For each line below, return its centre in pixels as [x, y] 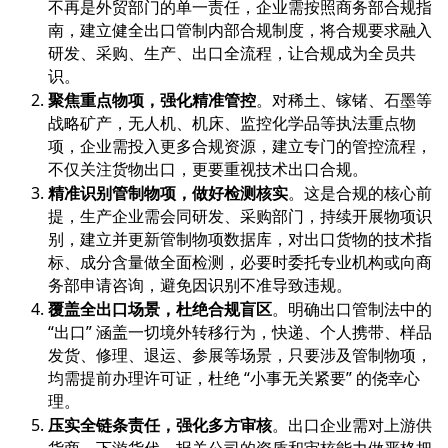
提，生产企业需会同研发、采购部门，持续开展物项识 [240, 215]
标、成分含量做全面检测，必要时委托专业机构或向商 [240, 261]
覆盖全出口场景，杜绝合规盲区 [160, 308]
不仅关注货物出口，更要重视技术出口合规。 [208, 168]
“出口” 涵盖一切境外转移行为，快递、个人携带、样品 [240, 331]
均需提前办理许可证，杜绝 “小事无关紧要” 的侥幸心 [234, 377]
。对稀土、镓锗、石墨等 [344, 99]
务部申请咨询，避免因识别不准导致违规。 [200, 284]
